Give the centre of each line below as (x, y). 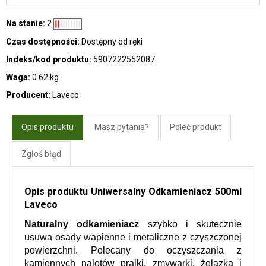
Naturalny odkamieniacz (82, 224)
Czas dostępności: (43, 41)
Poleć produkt (196, 127)
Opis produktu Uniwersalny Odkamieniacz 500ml (133, 191)
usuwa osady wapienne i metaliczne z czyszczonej (133, 237)
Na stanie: (26, 23)
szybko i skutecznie (190, 224)
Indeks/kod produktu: (49, 59)
